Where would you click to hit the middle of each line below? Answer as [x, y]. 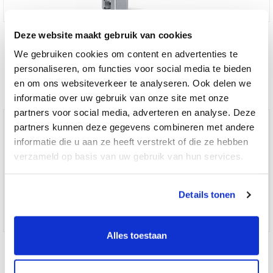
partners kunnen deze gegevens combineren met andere [134, 127]
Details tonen [207, 194]
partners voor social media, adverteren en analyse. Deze [135, 112]
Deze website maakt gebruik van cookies [103, 35]
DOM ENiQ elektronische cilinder [136, 244]
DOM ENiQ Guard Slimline [136, 34]
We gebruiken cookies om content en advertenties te [126, 54]
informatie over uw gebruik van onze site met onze [122, 97]
